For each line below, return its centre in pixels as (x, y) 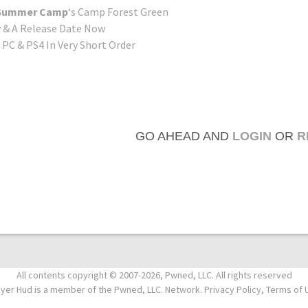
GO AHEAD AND (184, 136)
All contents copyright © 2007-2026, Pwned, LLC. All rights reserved (154, 275)
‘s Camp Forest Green (118, 12)
